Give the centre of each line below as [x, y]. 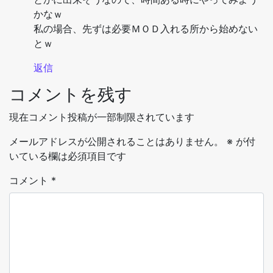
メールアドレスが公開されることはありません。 [116, 142]
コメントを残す [71, 95]
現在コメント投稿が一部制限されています [102, 117]
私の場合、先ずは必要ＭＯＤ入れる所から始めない [146, 29]
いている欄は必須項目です [68, 156]
